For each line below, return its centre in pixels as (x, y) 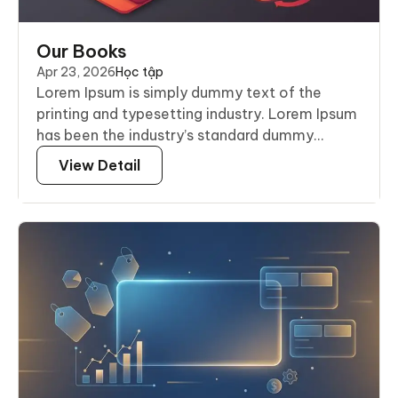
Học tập (139, 72)
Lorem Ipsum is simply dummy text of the (179, 93)
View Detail (99, 166)
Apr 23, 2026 (76, 72)
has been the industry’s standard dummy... (180, 135)
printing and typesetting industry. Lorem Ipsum (197, 114)
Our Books (82, 52)
